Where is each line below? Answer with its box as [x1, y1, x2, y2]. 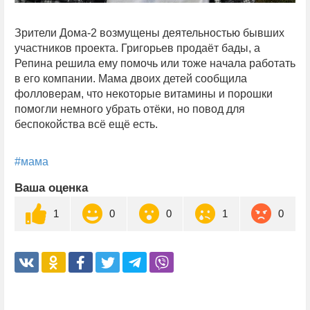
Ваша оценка [15, 181, 88, 194]
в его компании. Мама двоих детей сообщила [15, 72, 247, 84]
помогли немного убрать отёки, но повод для [15, 102, 245, 115]
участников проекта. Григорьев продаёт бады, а [15, 42, 260, 54]
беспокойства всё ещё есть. [15, 118, 158, 130]
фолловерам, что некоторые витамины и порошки [15, 87, 273, 100]
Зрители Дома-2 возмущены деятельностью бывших [15, 26, 284, 39]
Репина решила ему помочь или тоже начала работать [15, 57, 295, 69]
